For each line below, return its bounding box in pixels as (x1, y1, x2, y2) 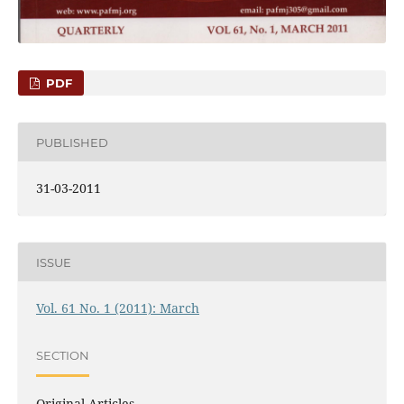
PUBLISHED (35, 134, 108, 150)
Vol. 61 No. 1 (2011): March (35, 299, 199, 317)
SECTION (35, 347, 89, 363)
